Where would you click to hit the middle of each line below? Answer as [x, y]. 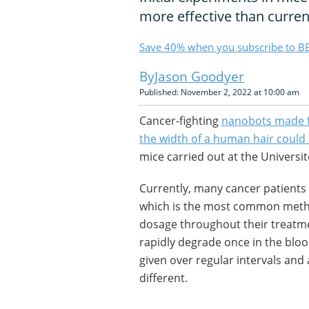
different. [163, 278]
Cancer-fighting [180, 121]
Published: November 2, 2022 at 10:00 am [219, 92]
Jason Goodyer [199, 77]
